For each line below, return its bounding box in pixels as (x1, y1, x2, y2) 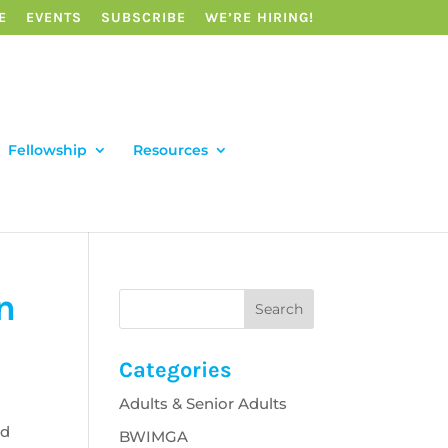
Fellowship (7, 141, 87, 159)
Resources (132, 141, 208, 159)
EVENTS (25, 8, 82, 26)
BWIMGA (119, 426, 189, 446)
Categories (119, 357, 233, 383)
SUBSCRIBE (100, 8, 186, 26)
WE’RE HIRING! (204, 8, 314, 26)
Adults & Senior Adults (119, 394, 288, 413)
